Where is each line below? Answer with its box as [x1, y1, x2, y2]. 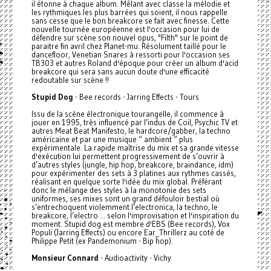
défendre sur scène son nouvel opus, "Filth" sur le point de [31, 33, 228, 43]
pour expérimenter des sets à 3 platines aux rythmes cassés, [31, 168, 236, 178]
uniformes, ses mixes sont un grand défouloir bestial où [31, 194, 220, 204]
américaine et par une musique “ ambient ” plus [31, 134, 193, 145]
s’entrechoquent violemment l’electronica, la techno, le [31, 202, 218, 212]
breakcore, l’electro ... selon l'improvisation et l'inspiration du [31, 211, 239, 221]
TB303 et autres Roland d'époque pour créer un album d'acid [31, 58, 238, 68]
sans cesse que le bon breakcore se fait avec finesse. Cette [31, 16, 229, 26]
